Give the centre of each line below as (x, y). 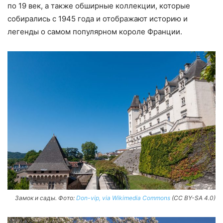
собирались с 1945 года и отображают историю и (98, 19)
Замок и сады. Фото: (46, 198)
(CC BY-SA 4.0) (193, 198)
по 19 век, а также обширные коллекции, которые (99, 6)
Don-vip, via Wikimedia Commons (123, 198)
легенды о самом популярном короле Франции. (95, 32)
